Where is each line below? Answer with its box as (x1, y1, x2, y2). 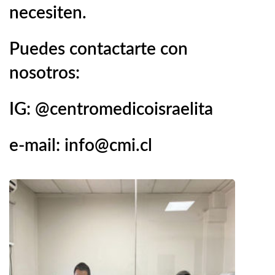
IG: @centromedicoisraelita (9, 101, 213, 118)
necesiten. (9, 4, 87, 21)
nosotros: (9, 64, 80, 82)
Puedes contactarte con (9, 41, 188, 58)
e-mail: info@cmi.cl (9, 137, 152, 154)
